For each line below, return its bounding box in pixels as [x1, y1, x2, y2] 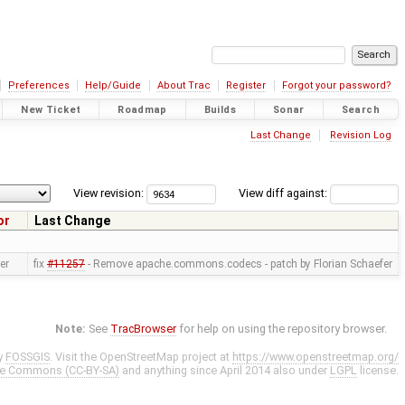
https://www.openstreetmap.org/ [232, 350, 399, 364]
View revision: [73, 186, 145, 201]
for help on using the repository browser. [176, 322, 388, 336]
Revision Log [329, 128, 391, 141]
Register [226, 80, 267, 91]
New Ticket [21, 103, 81, 116]
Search [341, 103, 380, 116]
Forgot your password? [281, 80, 391, 91]
